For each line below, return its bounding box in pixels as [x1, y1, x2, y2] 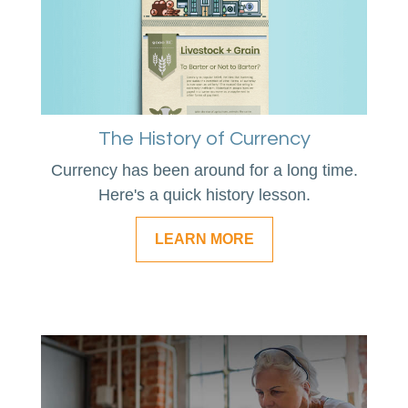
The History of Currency [97, 128, 311, 150]
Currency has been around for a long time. [50, 161, 358, 180]
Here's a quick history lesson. [97, 186, 311, 205]
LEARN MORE [154, 231, 254, 248]
